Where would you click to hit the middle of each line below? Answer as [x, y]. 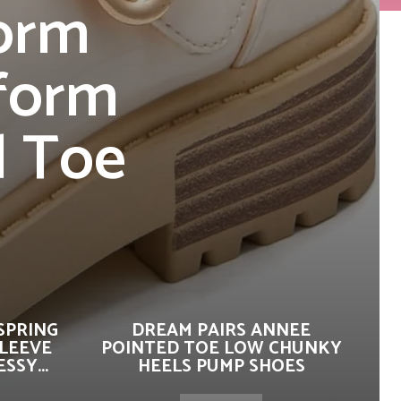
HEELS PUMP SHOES [221, 367]
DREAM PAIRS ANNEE [221, 331]
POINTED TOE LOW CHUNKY [221, 349]
